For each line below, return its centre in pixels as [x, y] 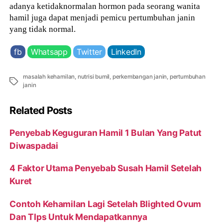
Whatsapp [49, 52]
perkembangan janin [140, 77]
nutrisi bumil [94, 77]
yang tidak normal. [43, 29]
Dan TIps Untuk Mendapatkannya [78, 217]
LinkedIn [126, 52]
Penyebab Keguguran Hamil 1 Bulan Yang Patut [106, 132]
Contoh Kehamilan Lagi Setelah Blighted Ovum [106, 204]
